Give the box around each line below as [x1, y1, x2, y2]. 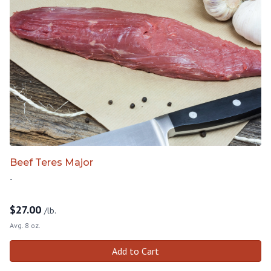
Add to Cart [112, 244, 159, 257]
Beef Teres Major [10, 156, 93, 168]
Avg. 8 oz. [10, 220, 41, 230]
